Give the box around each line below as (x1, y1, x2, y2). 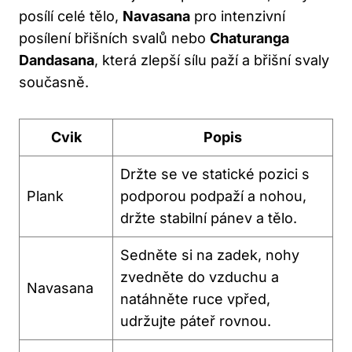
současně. (19, 73, 89, 90)
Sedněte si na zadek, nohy (120, 246, 299, 263)
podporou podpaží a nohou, (120, 187, 306, 204)
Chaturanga (210, 29, 289, 46)
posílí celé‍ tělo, (19, 7, 123, 24)
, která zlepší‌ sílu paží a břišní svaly (94, 51, 329, 68)
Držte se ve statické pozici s (120, 165, 310, 182)
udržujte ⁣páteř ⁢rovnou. (120, 312, 271, 329)
